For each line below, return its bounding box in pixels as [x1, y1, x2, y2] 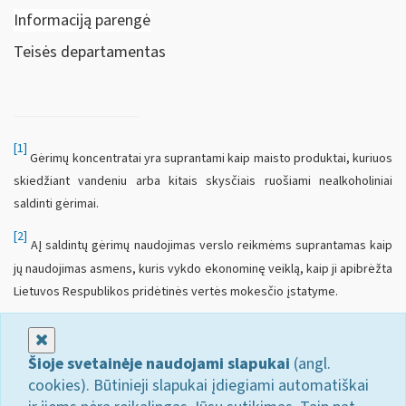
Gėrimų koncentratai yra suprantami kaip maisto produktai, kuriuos [27, 149, 392, 168]
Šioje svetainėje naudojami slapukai [28, 353, 290, 376]
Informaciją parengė [14, 8, 150, 32]
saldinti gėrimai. [14, 194, 99, 213]
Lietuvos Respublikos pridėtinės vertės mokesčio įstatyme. [14, 282, 338, 301]
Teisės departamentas [14, 41, 166, 63]
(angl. [290, 353, 331, 376]
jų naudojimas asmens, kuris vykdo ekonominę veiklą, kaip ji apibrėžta [14, 259, 392, 278]
